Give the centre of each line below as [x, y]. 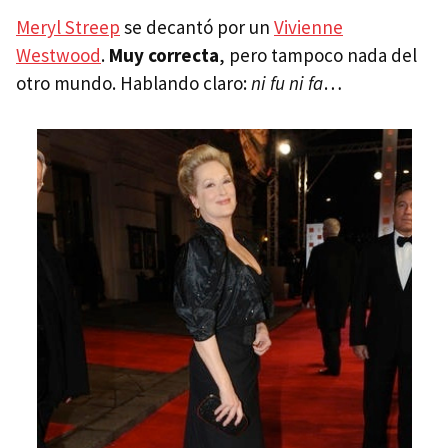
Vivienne [308, 26]
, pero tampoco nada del [318, 54]
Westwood [58, 54]
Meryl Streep [68, 26]
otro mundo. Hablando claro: [133, 82]
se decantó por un [197, 26]
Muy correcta [164, 54]
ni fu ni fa [287, 82]
